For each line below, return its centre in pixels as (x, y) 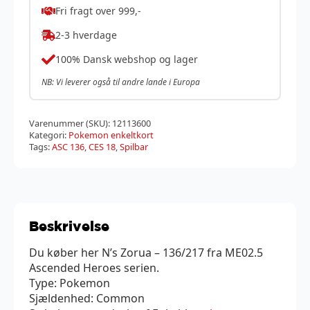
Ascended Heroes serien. (94, 267)
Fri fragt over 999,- (98, 11)
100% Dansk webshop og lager (127, 60)
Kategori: (49, 135)
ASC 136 (68, 146)
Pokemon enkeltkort (111, 135)
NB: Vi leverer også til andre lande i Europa (121, 82)
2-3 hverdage (86, 35)
